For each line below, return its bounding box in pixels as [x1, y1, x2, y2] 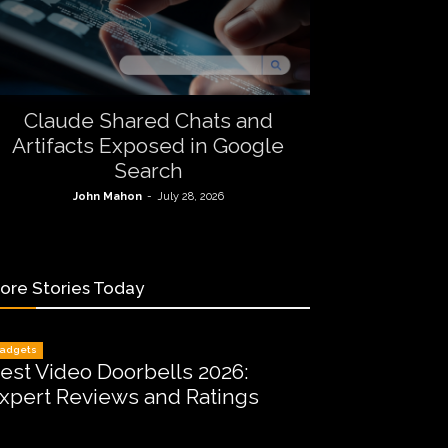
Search [113, 158, 183, 183]
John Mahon [72, 190, 142, 203]
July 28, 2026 [156, 190, 224, 203]
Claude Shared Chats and [23, 108, 273, 133]
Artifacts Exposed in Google [12, 133, 284, 158]
